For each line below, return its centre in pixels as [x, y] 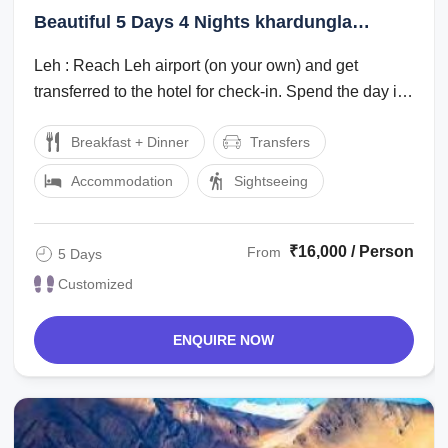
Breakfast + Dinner [130, 141]
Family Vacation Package [141, 47]
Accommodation [122, 180]
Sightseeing [271, 180]
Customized [96, 283]
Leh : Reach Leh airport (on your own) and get [196, 65]
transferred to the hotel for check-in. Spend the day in [220, 91]
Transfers [280, 141]
